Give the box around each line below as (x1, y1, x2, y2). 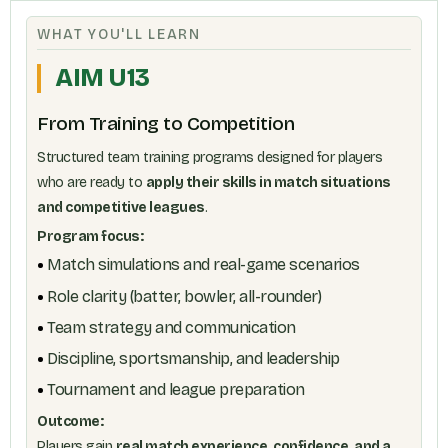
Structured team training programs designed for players (37, 148, 382, 166)
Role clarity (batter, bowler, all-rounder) (47, 286, 321, 306)
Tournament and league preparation (47, 380, 305, 400)
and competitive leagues (37, 198, 205, 216)
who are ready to (37, 173, 146, 191)
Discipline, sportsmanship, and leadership (47, 348, 340, 368)
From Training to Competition (37, 112, 294, 136)
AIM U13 (55, 63, 150, 94)
